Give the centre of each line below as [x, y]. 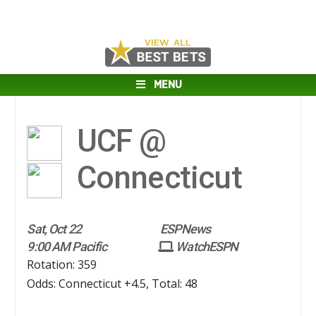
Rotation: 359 [62, 265]
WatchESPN [206, 247]
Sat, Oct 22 [54, 229]
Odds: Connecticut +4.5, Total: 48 [113, 284]
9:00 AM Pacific [67, 247]
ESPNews [184, 229]
